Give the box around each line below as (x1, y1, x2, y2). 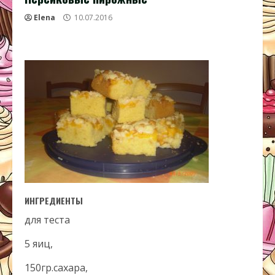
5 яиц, (25, 237, 53, 250)
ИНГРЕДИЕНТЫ (25, 194, 83, 207)
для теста (25, 213, 70, 227)
